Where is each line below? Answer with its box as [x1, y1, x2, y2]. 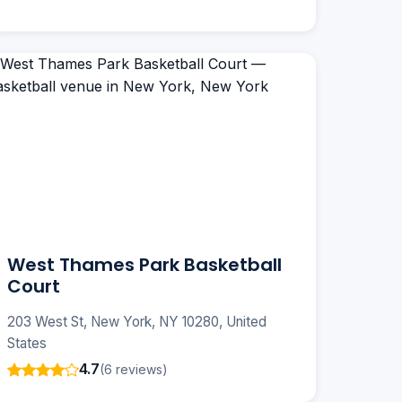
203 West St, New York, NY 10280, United [7, 313, 267, 331]
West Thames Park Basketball [7, 252, 282, 278]
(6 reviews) [100, 361, 168, 377]
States [7, 335, 47, 353]
